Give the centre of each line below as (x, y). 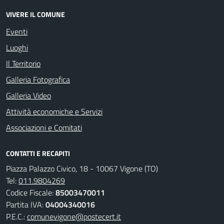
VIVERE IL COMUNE (35, 14)
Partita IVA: (26, 204)
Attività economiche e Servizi (54, 111)
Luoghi (17, 47)
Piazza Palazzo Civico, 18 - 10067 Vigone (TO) (82, 168)
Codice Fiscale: (31, 192)
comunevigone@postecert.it (74, 216)
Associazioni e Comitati (44, 127)
